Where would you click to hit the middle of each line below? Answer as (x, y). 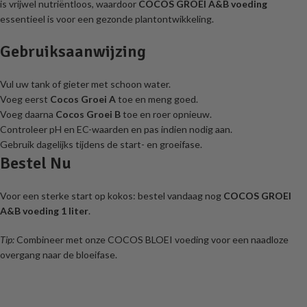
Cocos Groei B (88, 114)
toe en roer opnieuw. (166, 114)
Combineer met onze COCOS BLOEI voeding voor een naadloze (151, 239)
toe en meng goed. (157, 99)
